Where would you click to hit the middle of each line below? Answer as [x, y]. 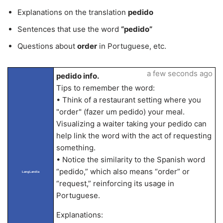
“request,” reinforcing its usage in [115, 183]
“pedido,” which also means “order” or [123, 171]
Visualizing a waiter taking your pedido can [131, 124]
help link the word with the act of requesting [134, 136]
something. [76, 148]
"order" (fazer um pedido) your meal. [120, 112]
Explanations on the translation [73, 12]
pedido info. [77, 76]
